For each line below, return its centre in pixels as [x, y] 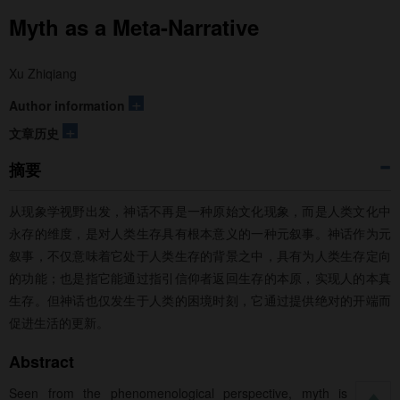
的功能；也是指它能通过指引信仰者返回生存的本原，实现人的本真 [200, 278]
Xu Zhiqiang [43, 73]
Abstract [42, 362]
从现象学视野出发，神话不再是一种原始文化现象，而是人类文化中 [200, 211]
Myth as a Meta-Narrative [134, 27]
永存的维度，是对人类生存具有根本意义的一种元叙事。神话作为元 [200, 233]
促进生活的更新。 [59, 322]
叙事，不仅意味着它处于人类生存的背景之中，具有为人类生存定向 [200, 255]
